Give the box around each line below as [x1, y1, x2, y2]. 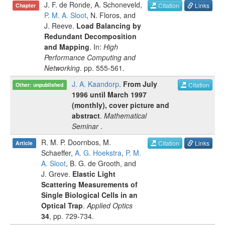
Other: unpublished [16, 81, 64, 88]
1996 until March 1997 [72, 89, 147, 99]
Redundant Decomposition [44, 31, 137, 41]
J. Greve [41, 169, 68, 179]
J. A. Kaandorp [72, 79, 119, 89]
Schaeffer [41, 148, 71, 158]
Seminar [72, 121, 98, 131]
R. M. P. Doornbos [41, 137, 99, 147]
